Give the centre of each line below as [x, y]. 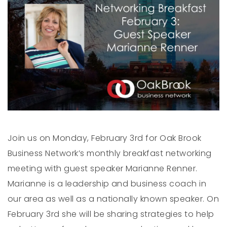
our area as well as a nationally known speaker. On [113, 199]
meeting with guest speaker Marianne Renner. [103, 168]
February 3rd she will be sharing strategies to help [111, 214]
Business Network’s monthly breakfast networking [110, 153]
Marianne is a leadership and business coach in [107, 183]
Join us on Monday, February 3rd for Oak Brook [105, 138]
